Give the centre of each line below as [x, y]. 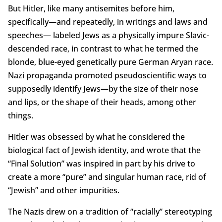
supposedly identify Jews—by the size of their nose [103, 89]
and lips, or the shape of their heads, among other [102, 102]
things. [20, 116]
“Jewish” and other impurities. [63, 191]
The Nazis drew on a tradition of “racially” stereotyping [110, 212]
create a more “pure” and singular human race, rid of [107, 177]
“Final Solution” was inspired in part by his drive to [101, 164]
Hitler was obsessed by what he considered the [96, 137]
